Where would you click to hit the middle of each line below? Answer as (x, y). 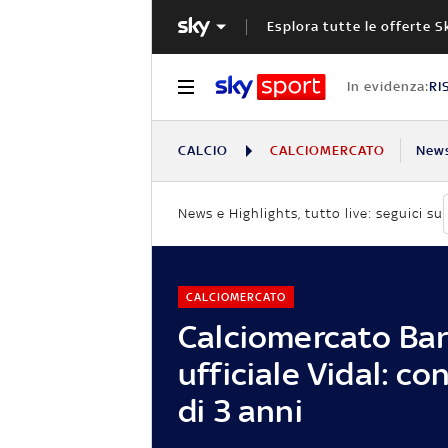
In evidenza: (387, 86)
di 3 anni (240, 410)
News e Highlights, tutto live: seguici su (310, 214)
